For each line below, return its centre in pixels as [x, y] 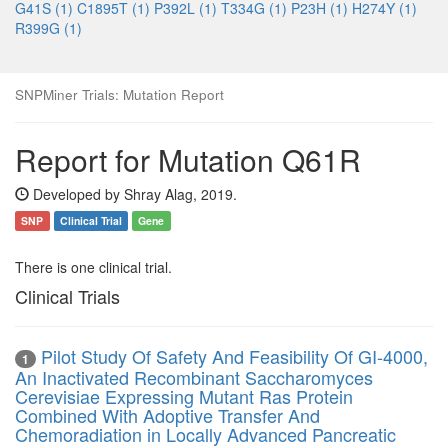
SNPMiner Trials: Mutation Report [119, 94]
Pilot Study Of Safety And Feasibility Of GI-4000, [234, 356]
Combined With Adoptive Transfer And [167, 415]
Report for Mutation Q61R [188, 159]
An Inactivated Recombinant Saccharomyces [194, 377]
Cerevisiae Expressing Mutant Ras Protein [184, 396]
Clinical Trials [67, 296]
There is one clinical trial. [93, 267]
